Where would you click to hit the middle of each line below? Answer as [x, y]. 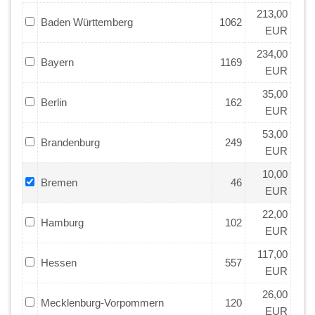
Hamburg [62, 222]
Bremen [59, 182]
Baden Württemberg [87, 22]
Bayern [57, 62]
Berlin [54, 102]
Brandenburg [70, 142]
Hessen [59, 262]
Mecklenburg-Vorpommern [102, 302]
